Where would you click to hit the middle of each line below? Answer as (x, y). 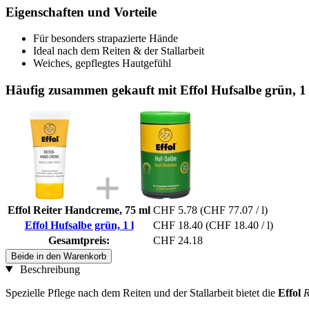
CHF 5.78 (175, 210)
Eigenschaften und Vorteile (81, 12)
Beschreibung (48, 269)
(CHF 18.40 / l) (239, 225)
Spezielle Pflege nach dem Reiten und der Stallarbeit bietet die (142, 292)
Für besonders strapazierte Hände (106, 39)
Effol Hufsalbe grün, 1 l (79, 225)
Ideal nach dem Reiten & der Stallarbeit (119, 51)
